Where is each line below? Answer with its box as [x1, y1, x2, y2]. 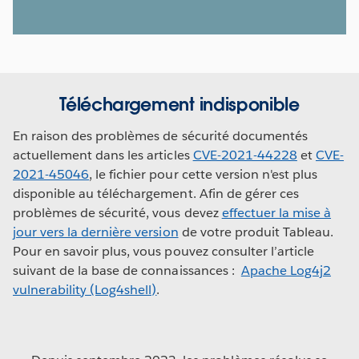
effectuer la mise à [221, 204, 332, 221]
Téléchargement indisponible [59, 92, 300, 115]
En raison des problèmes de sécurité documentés [13, 127, 308, 144]
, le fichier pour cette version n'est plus [89, 165, 318, 183]
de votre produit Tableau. [178, 223, 334, 240]
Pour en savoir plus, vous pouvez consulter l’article [13, 242, 314, 260]
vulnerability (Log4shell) [13, 280, 157, 298]
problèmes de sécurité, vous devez [13, 204, 222, 221]
